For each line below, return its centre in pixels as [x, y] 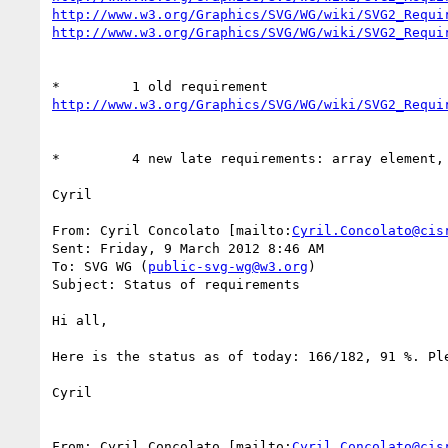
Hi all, [80, 320]
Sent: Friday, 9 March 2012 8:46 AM [188, 248]
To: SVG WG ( [100, 266]
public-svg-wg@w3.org [228, 266]
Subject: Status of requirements [176, 284]
